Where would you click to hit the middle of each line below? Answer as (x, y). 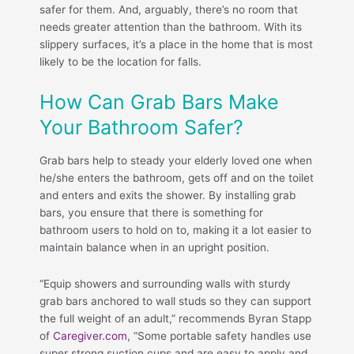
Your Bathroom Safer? (141, 127)
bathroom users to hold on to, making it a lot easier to (175, 230)
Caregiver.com (90, 335)
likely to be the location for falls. (121, 61)
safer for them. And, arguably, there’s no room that (169, 9)
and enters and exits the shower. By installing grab (168, 195)
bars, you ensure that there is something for (151, 212)
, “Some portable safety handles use (219, 335)
